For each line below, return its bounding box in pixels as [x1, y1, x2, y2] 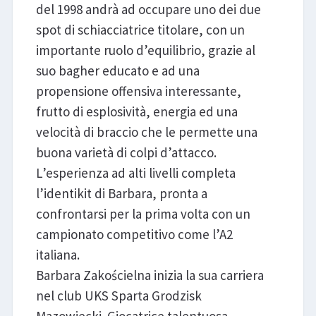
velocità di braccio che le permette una [35, 123, 257, 141]
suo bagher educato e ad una [35, 62, 200, 80]
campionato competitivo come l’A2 [35, 226, 233, 243]
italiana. [35, 246, 80, 264]
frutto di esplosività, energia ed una [35, 103, 238, 121]
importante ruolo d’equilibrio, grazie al [35, 42, 255, 59]
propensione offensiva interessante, [35, 83, 241, 100]
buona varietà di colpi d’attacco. [35, 144, 217, 162]
